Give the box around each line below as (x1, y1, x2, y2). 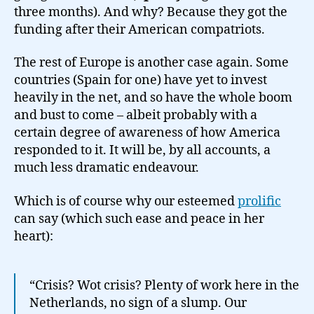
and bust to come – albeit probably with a (14, 107, 257, 123)
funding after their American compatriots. (14, 21, 265, 38)
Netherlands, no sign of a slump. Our (29, 294, 247, 311)
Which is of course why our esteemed (14, 193, 238, 210)
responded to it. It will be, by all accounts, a (14, 142, 271, 158)
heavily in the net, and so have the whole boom (14, 90, 292, 106)
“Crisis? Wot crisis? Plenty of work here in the (29, 277, 299, 294)
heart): (14, 228, 53, 245)
